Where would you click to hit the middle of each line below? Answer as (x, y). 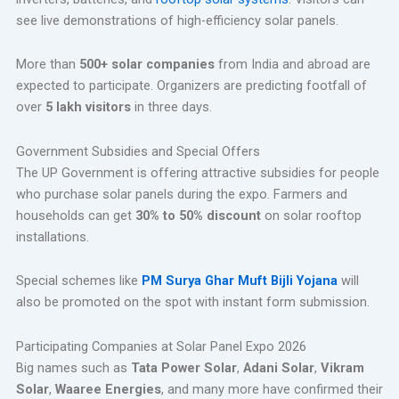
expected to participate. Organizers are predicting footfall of (191, 86)
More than (47, 65)
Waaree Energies (108, 389)
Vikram (342, 367)
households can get (75, 215)
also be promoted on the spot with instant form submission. (192, 302)
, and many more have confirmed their (272, 389)
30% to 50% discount (198, 215)
